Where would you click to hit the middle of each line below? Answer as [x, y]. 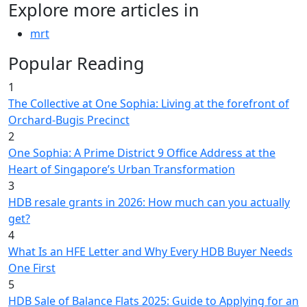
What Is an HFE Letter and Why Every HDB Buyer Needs [150, 251]
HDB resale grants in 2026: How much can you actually [149, 202]
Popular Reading [76, 63]
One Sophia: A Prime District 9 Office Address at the [142, 152]
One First [32, 268]
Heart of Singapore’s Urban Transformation [122, 169]
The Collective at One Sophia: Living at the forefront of [149, 103]
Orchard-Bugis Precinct [69, 120]
